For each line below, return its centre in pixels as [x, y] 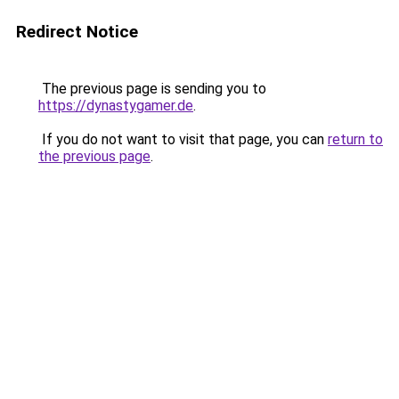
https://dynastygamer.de [116, 106]
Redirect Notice [77, 32]
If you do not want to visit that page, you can [183, 139]
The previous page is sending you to [152, 89]
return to [355, 139]
